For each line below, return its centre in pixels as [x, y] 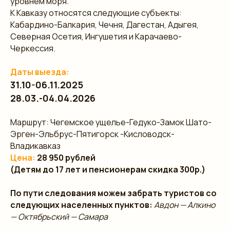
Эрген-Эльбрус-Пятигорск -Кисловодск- [92, 134]
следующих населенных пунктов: [82, 205]
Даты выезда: [40, 72]
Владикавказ [35, 146]
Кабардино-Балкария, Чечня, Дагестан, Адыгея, [104, 25]
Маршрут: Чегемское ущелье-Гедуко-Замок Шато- [111, 122]
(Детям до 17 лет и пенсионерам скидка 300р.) [108, 169]
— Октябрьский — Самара [59, 217]
